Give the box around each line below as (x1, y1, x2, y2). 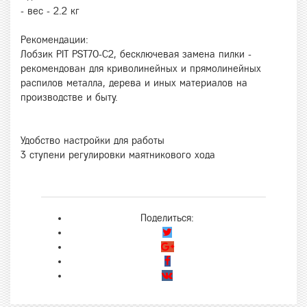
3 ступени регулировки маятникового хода (21, 149, 215, 161)
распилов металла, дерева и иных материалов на (21, 77, 247, 89)
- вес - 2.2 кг (21, 5, 79, 17)
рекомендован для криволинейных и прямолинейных (21, 63, 261, 75)
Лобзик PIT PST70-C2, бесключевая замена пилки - (21, 49, 251, 60)
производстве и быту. (21, 92, 118, 103)
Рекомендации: (21, 34, 88, 46)
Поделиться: (140, 212, 194, 224)
